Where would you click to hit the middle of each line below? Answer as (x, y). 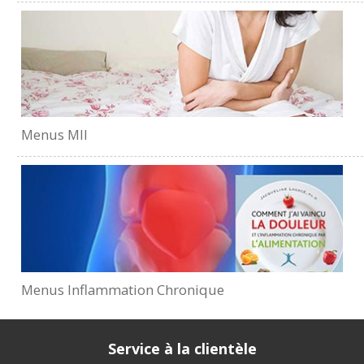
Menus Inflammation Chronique (123, 289)
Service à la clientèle (182, 348)
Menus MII (55, 135)
